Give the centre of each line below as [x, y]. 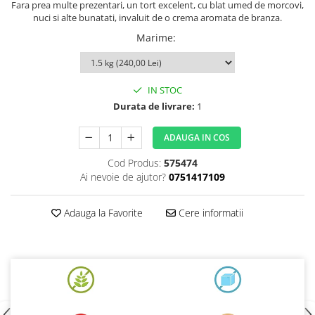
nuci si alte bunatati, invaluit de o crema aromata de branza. [157, 18]
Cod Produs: [134, 163]
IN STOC [164, 90]
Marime [155, 38]
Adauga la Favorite [102, 213]
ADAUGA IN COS [197, 138]
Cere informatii [209, 213]
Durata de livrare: [154, 107]
